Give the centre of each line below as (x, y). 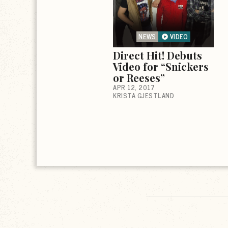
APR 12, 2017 (134, 87)
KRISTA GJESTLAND (144, 95)
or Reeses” (139, 77)
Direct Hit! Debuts (158, 55)
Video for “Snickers (161, 66)
